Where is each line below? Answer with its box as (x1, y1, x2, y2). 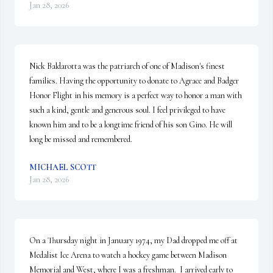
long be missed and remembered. (29, 134, 132, 144)
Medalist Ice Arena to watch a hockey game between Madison (29, 250, 227, 260)
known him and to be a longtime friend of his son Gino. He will (29, 119, 232, 130)
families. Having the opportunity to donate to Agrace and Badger (29, 76, 239, 86)
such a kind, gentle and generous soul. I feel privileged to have (29, 105, 225, 115)
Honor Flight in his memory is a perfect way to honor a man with (29, 90, 242, 101)
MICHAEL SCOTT (29, 162, 96, 172)
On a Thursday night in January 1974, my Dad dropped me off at (29, 235, 238, 246)
